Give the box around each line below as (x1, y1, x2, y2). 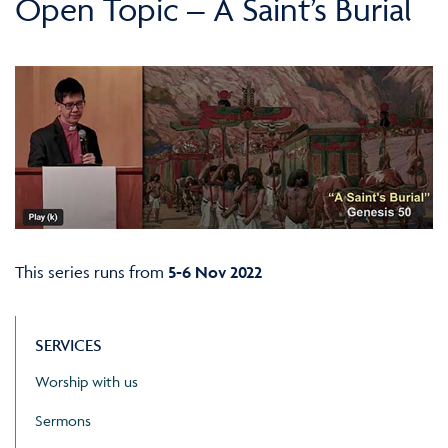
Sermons (35, 410, 91, 430)
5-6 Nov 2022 (168, 261, 262, 282)
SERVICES (35, 334, 102, 355)
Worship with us (35, 371, 138, 391)
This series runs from (15, 261, 168, 282)
